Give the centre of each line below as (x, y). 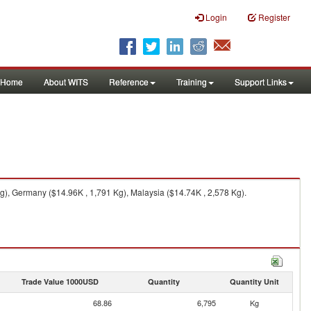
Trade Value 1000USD (60, 281)
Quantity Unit (254, 281)
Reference (129, 82)
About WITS (66, 82)
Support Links (261, 82)
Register (274, 17)
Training (192, 82)
